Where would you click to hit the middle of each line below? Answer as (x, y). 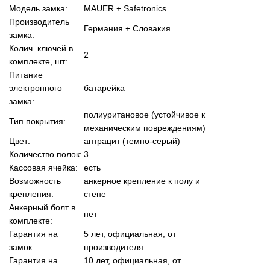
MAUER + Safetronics (125, 8)
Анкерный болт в (42, 207)
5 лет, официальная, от (130, 234)
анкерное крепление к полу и (142, 181)
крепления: (31, 194)
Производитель (39, 21)
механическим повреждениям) (145, 127)
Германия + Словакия (127, 28)
